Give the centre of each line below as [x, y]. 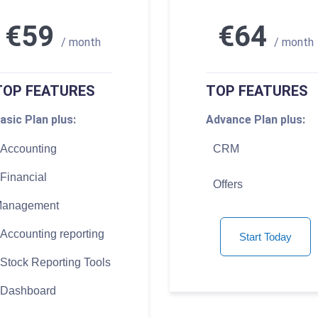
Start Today [265, 237]
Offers [228, 185]
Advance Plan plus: [256, 120]
